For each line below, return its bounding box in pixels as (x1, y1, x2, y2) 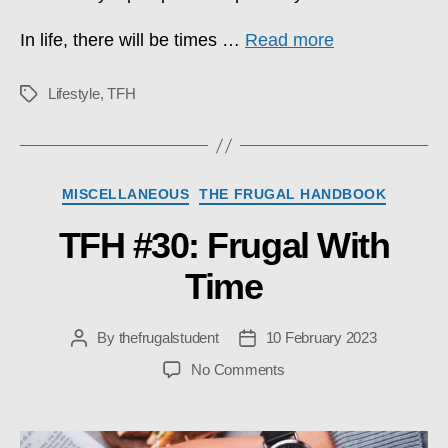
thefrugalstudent (118, 328, 219, 346)
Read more (245, 30, 334, 51)
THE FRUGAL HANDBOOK (199, 186, 387, 203)
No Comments (191, 360, 285, 378)
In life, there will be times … (20, 30, 245, 51)
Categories (223, 181, 308, 202)
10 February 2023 (265, 328, 377, 346)
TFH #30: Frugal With (58, 224, 390, 266)
